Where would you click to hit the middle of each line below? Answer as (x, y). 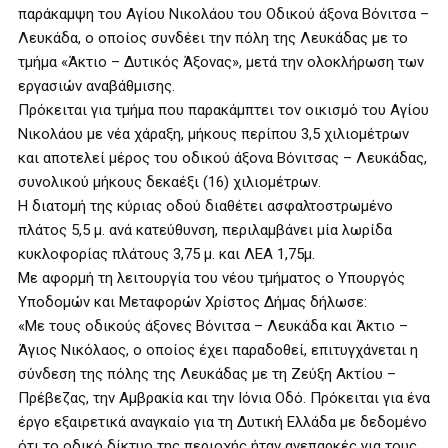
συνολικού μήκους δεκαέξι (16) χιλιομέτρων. (169, 182)
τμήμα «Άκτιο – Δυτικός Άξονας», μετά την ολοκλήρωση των (221, 62)
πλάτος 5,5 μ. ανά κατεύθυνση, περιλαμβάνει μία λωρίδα (205, 230)
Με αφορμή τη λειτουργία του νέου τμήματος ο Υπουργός (211, 278)
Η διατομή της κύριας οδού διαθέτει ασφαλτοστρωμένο (205, 206)
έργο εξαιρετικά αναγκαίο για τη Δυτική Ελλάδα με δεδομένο (222, 422)
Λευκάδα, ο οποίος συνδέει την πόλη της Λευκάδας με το (213, 38)
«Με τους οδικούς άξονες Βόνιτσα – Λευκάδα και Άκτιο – (213, 326)
